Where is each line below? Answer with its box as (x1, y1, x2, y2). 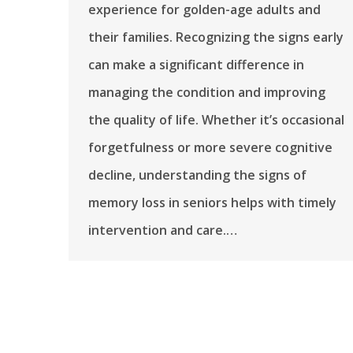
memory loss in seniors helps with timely (88, 194, 336, 212)
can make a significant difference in (88, 56, 304, 74)
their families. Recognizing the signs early (88, 28, 344, 46)
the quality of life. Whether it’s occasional (88, 111, 344, 129)
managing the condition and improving (88, 84, 325, 102)
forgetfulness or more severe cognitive (88, 139, 333, 157)
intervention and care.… (88, 221, 237, 240)
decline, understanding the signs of (88, 166, 307, 184)
